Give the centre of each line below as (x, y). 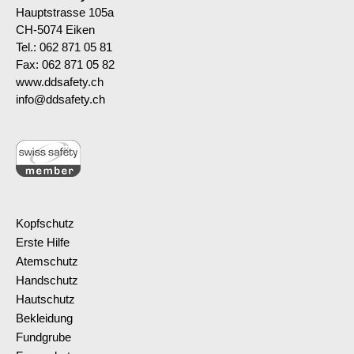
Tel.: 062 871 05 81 (64, 47)
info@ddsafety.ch (60, 100)
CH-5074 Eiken (55, 30)
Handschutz (47, 281)
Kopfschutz (45, 224)
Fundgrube (43, 337)
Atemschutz (47, 262)
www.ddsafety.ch (60, 82)
